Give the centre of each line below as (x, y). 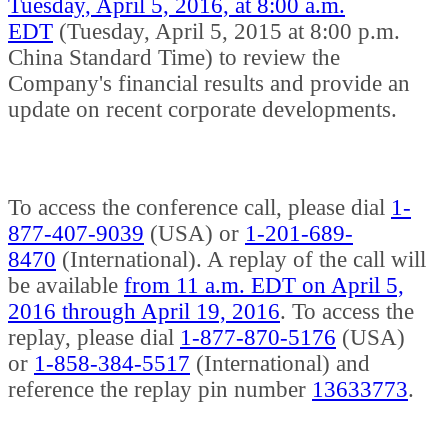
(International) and (280, 363)
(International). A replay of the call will (241, 259)
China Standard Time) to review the (174, 57)
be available (66, 285)
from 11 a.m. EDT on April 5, (264, 285)
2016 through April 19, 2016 (144, 311)
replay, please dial (94, 337)
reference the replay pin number (160, 389)
